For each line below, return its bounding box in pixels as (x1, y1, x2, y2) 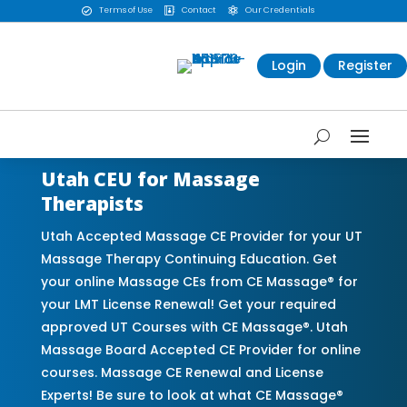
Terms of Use (98, 5, 153, 16)
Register (338, 56, 392, 75)
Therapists (40, 190, 144, 216)
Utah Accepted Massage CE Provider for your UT (40, 226, 362, 245)
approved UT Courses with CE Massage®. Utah (40, 317, 348, 336)
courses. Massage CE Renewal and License (40, 362, 323, 382)
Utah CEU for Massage (40, 165, 260, 192)
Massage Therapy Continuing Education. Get (40, 249, 337, 268)
